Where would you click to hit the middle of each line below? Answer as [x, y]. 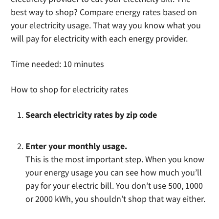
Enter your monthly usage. [77, 146]
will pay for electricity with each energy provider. [99, 38]
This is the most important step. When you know [115, 159]
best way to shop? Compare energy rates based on [104, 12]
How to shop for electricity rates [70, 89]
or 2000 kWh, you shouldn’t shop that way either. [116, 199]
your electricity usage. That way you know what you [106, 25]
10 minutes [84, 64]
